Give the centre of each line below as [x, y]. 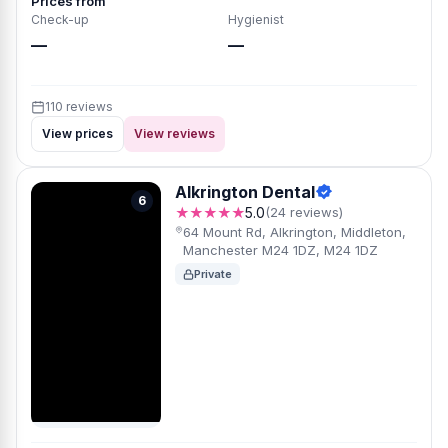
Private [213, 274]
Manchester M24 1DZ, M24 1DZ [280, 250]
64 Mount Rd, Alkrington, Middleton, [294, 232]
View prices [77, 133]
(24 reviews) [304, 212]
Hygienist [256, 19]
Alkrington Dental [245, 192]
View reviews [174, 133]
